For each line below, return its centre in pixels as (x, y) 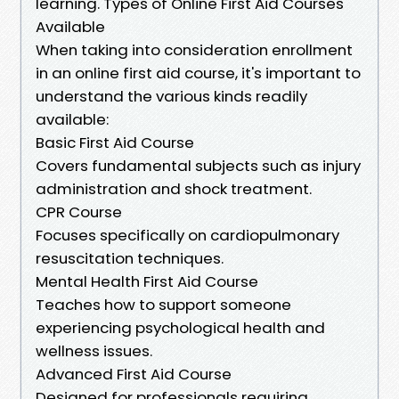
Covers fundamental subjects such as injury (198, 165)
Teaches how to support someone (163, 304)
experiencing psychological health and (180, 327)
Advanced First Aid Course (134, 374)
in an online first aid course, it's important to (198, 73)
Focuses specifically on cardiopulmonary (187, 235)
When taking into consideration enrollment (194, 49)
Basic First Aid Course (115, 142)
